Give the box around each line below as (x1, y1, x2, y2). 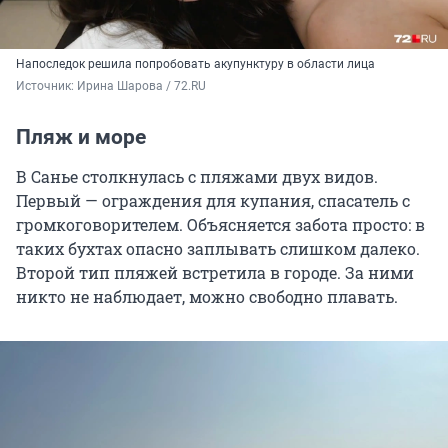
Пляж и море (16, 124, 146, 149)
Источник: (16, 78, 77, 93)
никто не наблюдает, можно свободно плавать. (16, 285, 398, 307)
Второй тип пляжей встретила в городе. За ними (16, 261, 414, 283)
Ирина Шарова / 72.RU (77, 78, 206, 93)
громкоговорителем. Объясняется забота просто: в (16, 213, 425, 235)
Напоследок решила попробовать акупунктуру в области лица (16, 56, 375, 71)
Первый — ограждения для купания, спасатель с (16, 189, 410, 211)
